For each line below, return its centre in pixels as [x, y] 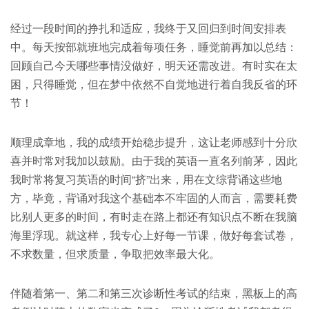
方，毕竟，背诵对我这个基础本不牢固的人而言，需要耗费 [154, 197]
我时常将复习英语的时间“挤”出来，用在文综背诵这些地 [146, 179]
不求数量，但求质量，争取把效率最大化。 [115, 253]
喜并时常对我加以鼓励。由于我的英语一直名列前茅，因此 [154, 160]
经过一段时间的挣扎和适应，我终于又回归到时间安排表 [148, 28]
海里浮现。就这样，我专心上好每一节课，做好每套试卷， [154, 235]
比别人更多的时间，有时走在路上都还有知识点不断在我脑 [154, 216]
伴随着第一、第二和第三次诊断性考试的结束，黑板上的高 [154, 292]
